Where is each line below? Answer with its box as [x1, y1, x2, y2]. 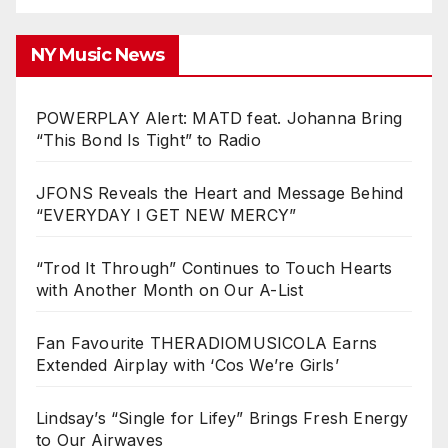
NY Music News [31, 44, 165, 67]
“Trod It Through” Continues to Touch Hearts [36, 258, 393, 279]
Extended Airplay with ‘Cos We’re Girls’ [36, 355, 339, 376]
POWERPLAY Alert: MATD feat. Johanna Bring [36, 108, 403, 129]
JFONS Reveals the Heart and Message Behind [36, 183, 404, 204]
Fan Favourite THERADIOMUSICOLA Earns [36, 333, 378, 354]
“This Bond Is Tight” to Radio [36, 130, 261, 151]
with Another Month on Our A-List [36, 280, 304, 301]
